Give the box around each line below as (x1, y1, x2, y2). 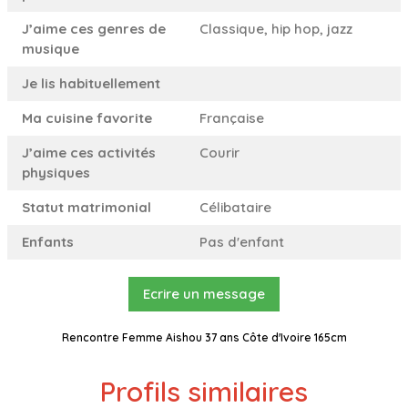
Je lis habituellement (22, 74, 160, 92)
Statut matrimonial (22, 198, 151, 216)
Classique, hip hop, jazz (199, 19, 352, 37)
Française (199, 108, 264, 127)
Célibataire (199, 198, 271, 216)
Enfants (22, 232, 74, 250)
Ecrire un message (143, 284, 265, 302)
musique (22, 39, 79, 57)
